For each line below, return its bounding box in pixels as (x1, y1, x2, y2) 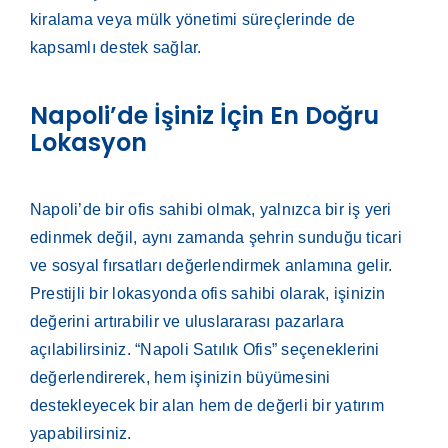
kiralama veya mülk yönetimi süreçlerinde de (29, 10, 356, 28)
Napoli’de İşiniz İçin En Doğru (29, 98, 379, 132)
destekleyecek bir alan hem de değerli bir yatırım (29, 396, 384, 414)
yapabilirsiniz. (29, 424, 132, 442)
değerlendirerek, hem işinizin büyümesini (29, 368, 331, 386)
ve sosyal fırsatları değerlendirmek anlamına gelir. (29, 256, 393, 274)
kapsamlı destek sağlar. (29, 38, 202, 56)
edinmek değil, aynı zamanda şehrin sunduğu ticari (29, 228, 402, 246)
